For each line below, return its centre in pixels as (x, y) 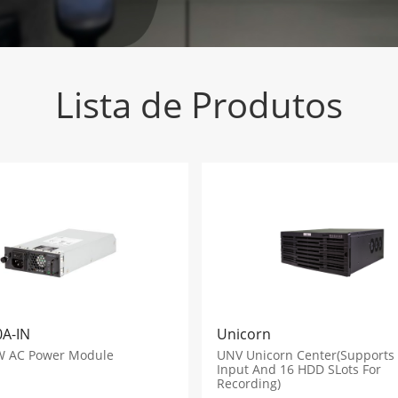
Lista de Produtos (199, 104)
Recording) (248, 383)
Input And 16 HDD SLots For (298, 369)
